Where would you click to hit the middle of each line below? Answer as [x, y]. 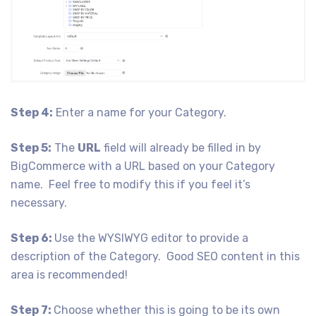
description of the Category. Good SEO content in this [155, 256]
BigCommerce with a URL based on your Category [143, 166]
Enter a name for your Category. [140, 112]
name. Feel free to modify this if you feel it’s [130, 184]
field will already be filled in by [181, 147]
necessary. [39, 202]
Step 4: [32, 112]
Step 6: [32, 238]
